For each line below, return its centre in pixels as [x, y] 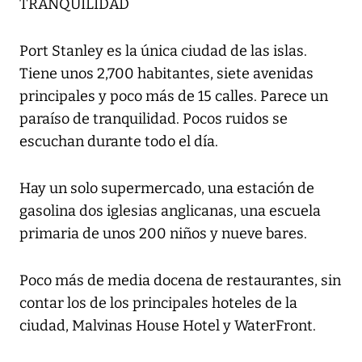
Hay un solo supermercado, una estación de [167, 189]
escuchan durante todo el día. [119, 142]
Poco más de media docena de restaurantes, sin [180, 281]
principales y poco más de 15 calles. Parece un [174, 97]
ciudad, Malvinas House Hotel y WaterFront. [168, 326]
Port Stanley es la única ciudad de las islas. [163, 51]
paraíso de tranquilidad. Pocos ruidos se [154, 119]
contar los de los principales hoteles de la [158, 303]
